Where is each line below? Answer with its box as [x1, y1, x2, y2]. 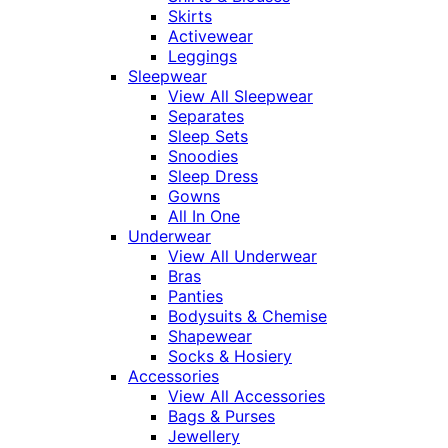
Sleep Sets [168, 126, 248, 147]
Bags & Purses [168, 406, 275, 427]
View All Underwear [168, 246, 317, 267]
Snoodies [168, 146, 238, 167]
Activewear [168, 26, 253, 47]
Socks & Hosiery [168, 346, 292, 367]
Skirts [168, 6, 212, 27]
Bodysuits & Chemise [168, 306, 327, 327]
